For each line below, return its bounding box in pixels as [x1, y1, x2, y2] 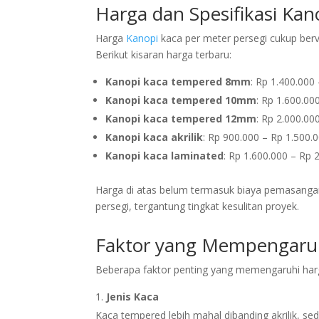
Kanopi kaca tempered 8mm [105, 75, 251, 88]
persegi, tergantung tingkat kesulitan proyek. [95, 199, 300, 213]
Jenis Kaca [106, 290, 159, 303]
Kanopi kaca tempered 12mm [105, 112, 257, 125]
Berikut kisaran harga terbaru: [95, 48, 232, 61]
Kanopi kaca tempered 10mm [105, 93, 257, 107]
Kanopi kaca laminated [105, 149, 224, 162]
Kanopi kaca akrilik [105, 130, 204, 144]
